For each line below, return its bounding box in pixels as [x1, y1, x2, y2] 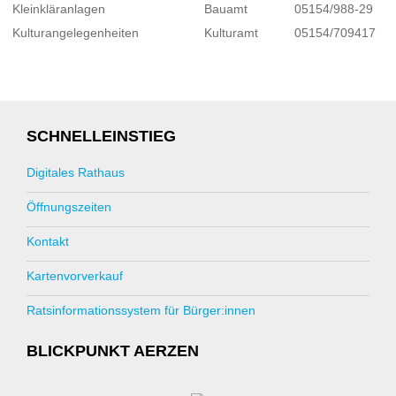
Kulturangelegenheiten [12, 26, 140, 41]
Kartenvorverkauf [27, 269, 123, 284]
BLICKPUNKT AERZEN [27, 342, 199, 361]
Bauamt [204, 2, 248, 17]
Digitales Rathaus [27, 165, 125, 180]
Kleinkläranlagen [12, 2, 106, 17]
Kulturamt [204, 26, 259, 41]
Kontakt [27, 234, 69, 249]
